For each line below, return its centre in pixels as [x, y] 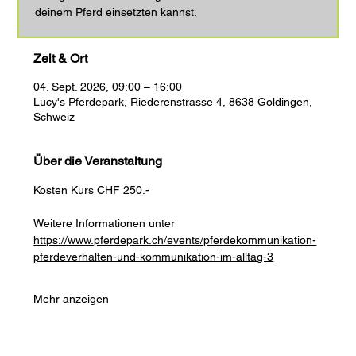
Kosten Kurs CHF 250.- [92, 190]
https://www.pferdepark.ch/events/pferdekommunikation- [175, 240]
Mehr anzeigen [72, 298]
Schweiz [54, 116]
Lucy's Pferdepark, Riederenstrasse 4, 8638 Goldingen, [173, 101]
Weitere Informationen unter [106, 223]
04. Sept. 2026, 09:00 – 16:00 [108, 86]
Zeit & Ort [61, 58]
